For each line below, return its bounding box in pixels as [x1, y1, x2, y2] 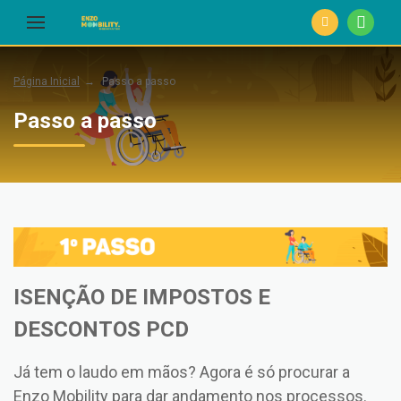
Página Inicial [13, 75, 80, 88]
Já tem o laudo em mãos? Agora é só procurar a [13, 362, 350, 381]
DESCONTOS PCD [13, 316, 189, 342]
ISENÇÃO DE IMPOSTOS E [13, 284, 270, 310]
